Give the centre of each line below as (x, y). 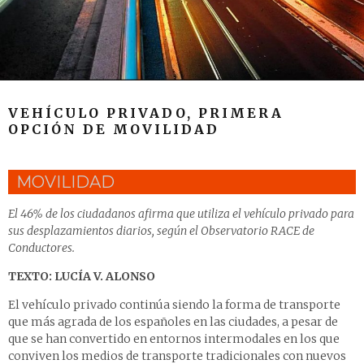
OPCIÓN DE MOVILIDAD (114, 130)
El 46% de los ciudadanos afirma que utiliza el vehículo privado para (181, 214)
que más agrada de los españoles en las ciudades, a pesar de (173, 322)
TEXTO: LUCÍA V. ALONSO (82, 277)
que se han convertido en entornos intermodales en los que (174, 339)
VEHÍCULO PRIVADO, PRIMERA (146, 113)
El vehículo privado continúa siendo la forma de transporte (174, 305)
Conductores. (41, 248)
